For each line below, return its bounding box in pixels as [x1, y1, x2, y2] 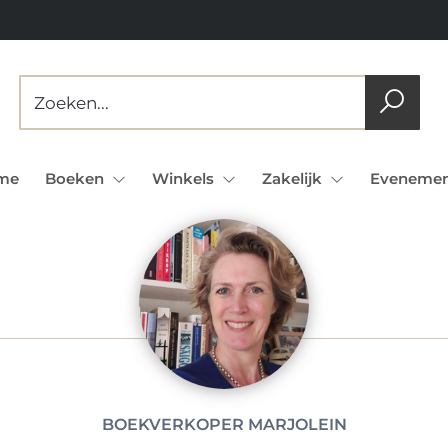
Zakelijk [261, 169, 326, 188]
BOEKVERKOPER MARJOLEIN [101, 415, 347, 434]
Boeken [44, 169, 108, 188]
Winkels [151, 169, 218, 188]
